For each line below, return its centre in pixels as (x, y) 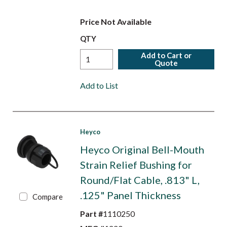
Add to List (99, 85)
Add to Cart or (166, 55)
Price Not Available (116, 22)
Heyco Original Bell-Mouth (142, 149)
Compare (48, 197)
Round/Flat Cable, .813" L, (140, 180)
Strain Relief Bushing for (136, 165)
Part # (91, 214)
